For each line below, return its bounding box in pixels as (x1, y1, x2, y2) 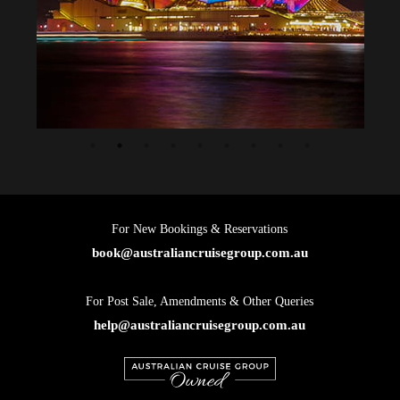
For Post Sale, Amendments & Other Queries (86, 294, 314, 308)
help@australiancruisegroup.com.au (94, 317, 306, 332)
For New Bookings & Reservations (112, 221, 288, 236)
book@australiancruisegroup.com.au (91, 245, 308, 260)
